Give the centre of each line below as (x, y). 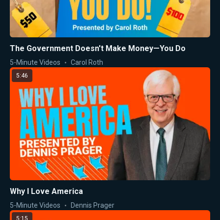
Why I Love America (46, 191)
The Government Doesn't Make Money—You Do (98, 49)
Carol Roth (87, 63)
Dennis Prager (93, 205)
